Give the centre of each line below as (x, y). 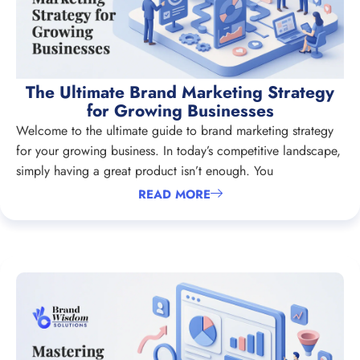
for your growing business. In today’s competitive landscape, (178, 150)
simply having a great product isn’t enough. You (145, 170)
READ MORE (174, 195)
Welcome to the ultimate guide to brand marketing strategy (175, 130)
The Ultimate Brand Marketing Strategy (180, 92)
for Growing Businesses (180, 110)
